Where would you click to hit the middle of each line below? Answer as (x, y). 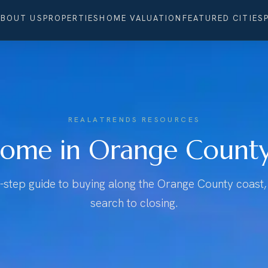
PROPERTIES (71, 19)
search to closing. (134, 203)
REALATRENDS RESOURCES (134, 120)
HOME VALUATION (141, 19)
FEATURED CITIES (223, 19)
